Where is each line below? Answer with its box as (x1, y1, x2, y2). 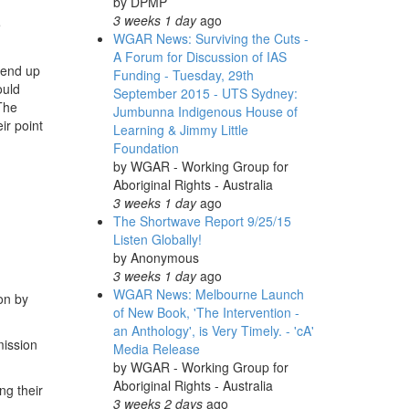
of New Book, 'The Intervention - (112, 303, 299, 321)
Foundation (112, 139, 179, 157)
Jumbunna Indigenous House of (112, 102, 298, 121)
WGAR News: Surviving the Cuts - (112, 29, 309, 47)
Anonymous (130, 248, 199, 267)
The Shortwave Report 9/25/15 (112, 212, 291, 230)
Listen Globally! (112, 230, 202, 248)
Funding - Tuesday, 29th (112, 66, 254, 84)
